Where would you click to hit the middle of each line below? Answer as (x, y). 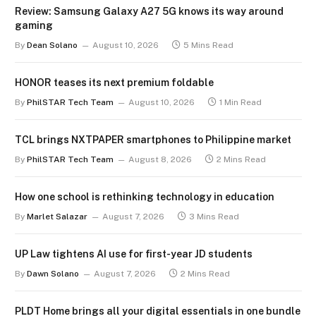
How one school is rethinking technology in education (145, 197)
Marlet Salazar (57, 217)
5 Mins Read (208, 45)
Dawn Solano (53, 274)
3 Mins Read (214, 217)
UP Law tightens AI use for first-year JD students (134, 254)
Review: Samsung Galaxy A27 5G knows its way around (149, 12)
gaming (34, 26)
